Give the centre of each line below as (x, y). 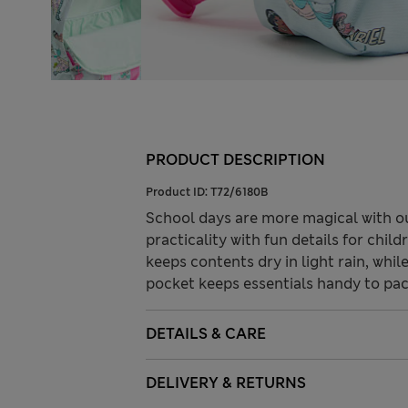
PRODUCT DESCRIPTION (235, 160)
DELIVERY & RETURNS (226, 383)
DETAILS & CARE (206, 334)
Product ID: (178, 193)
